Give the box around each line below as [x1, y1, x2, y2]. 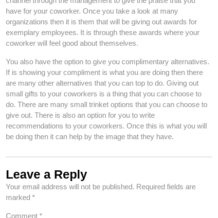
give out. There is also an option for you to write [6, 111, 155, 119]
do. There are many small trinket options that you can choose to [6, 100, 207, 109]
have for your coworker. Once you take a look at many [6, 7, 178, 15]
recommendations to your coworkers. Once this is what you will [6, 122, 207, 130]
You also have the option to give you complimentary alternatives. [6, 57, 209, 66]
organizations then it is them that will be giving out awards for [6, 18, 197, 26]
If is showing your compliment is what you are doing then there [6, 68, 203, 76]
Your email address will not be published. [6, 182, 134, 191]
